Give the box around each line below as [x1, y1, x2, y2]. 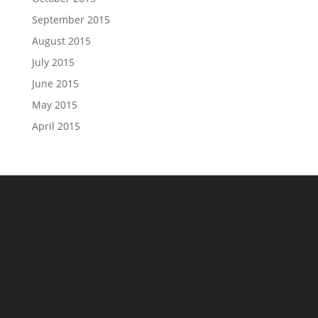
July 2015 [31, 55, 75, 69]
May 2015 [31, 98, 77, 111]
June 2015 [31, 77, 79, 90]
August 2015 [31, 34, 91, 48]
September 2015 [31, 13, 110, 26]
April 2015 [31, 119, 80, 133]
